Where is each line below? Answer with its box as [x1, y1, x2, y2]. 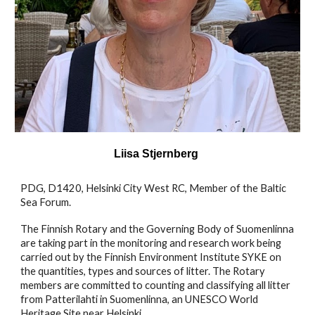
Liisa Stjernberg [114, 148, 198, 160]
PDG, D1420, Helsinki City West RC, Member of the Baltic [20, 182, 287, 195]
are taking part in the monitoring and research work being [20, 237, 282, 250]
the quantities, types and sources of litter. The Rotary [20, 265, 266, 278]
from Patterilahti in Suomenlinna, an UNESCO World [20, 293, 259, 306]
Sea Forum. [20, 196, 72, 209]
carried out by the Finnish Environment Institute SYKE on [20, 251, 282, 264]
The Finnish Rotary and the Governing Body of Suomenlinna [20, 223, 295, 236]
